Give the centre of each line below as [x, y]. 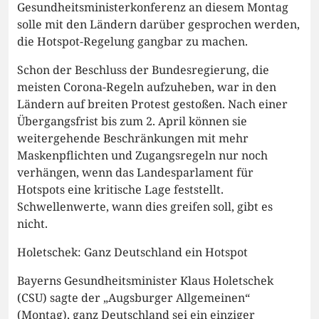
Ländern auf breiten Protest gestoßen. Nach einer [152, 104]
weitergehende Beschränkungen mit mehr [133, 138]
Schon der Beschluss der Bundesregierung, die [143, 69]
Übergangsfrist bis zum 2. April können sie [132, 121]
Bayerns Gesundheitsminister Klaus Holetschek [145, 280]
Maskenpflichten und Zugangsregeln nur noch [142, 155]
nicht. [32, 223]
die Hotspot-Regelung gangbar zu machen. [132, 41]
